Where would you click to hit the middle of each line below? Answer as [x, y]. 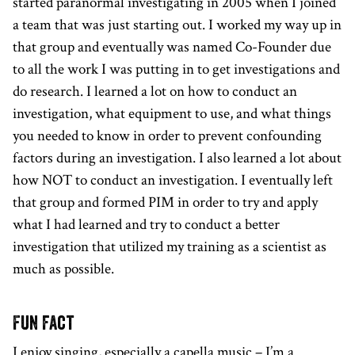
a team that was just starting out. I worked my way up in [177, 25]
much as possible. [63, 269]
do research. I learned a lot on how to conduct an [155, 91]
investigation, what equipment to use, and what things [172, 113]
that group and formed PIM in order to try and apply [165, 202]
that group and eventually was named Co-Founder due [172, 47]
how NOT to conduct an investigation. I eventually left [173, 180]
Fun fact [43, 323]
